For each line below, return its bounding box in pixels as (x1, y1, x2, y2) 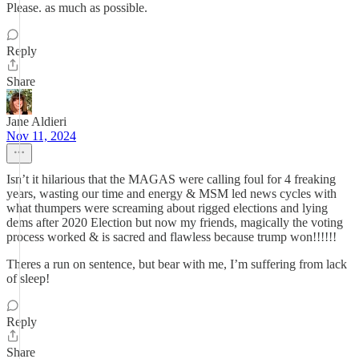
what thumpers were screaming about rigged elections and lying (6, 201, 328, 215)
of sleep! (6, 272, 50, 285)
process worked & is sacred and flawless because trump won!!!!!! (6, 230, 337, 244)
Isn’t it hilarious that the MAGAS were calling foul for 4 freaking (6, 172, 336, 186)
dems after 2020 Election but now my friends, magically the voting (6, 216, 343, 229)
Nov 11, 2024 (6, 129, 76, 143)
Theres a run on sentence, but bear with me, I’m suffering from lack (6, 257, 347, 271)
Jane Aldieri (6, 115, 67, 128)
